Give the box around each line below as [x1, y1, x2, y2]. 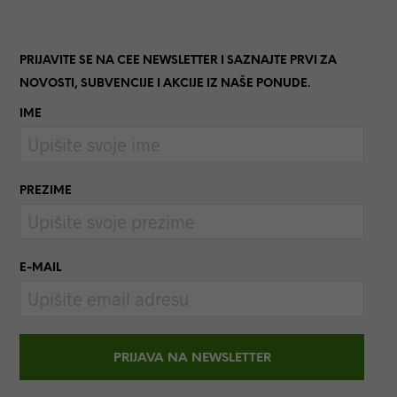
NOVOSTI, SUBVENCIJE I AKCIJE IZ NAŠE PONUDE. [19, 78, 310, 90]
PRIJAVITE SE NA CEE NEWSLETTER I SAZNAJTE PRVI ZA [19, 55, 337, 67]
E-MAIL [19, 262, 61, 275]
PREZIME [19, 185, 72, 198]
